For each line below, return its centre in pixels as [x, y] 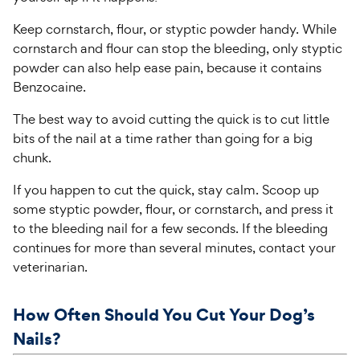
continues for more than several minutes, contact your [174, 247]
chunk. [34, 157]
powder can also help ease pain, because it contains [167, 67]
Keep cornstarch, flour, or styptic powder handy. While [175, 29]
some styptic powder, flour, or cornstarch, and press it [173, 209]
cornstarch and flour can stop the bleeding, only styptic [178, 48]
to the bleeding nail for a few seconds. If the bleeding [170, 228]
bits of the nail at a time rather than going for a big [163, 138]
